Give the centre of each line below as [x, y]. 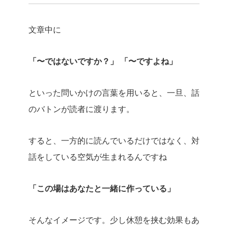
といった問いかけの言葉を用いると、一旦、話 [114, 93]
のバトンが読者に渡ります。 [81, 109]
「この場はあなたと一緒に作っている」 [102, 189]
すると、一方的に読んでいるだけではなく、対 [114, 141]
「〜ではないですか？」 [73, 61]
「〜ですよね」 [149, 61]
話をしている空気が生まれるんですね [98, 157]
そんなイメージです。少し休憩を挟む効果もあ [114, 220]
